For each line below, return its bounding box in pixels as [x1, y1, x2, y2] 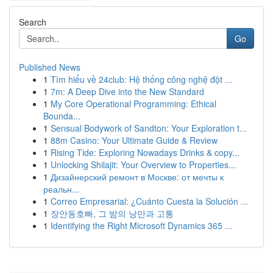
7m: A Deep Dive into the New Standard [51, 85, 204, 97]
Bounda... [43, 110, 80, 122]
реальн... [43, 183, 79, 195]
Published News [19, 61, 80, 73]
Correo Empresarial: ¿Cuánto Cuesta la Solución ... [51, 195, 248, 207]
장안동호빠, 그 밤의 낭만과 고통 [51, 207, 174, 219]
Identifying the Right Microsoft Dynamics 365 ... [51, 219, 232, 232]
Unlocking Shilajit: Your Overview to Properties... [51, 158, 236, 171]
